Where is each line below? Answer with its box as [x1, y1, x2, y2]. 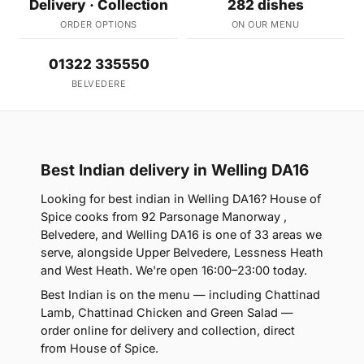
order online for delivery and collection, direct [41, 323, 295, 338]
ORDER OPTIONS [60, 19, 137, 31]
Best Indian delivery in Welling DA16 [41, 161, 309, 180]
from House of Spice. [41, 341, 158, 356]
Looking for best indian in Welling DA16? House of [41, 192, 321, 206]
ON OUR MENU [231, 19, 300, 31]
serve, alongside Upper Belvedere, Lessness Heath [41, 245, 323, 260]
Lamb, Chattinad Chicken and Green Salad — [41, 305, 293, 320]
